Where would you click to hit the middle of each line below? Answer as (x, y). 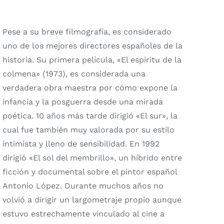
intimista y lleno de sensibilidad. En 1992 (81, 144)
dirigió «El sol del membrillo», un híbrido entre (92, 158)
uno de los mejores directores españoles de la (92, 46)
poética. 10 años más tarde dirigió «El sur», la (90, 116)
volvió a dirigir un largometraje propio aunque (92, 200)
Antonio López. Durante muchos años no (83, 186)
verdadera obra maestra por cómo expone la (90, 88)
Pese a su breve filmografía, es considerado (87, 32)
